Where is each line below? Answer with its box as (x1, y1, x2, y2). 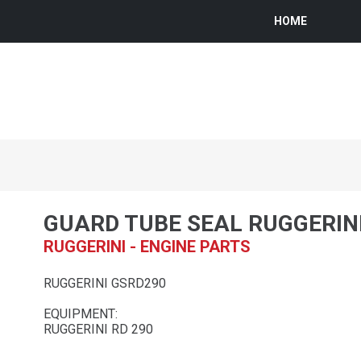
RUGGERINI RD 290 (44, 321, 153, 337)
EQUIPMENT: (44, 305, 118, 322)
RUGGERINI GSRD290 (44, 275, 166, 291)
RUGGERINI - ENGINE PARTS (44, 236, 251, 256)
